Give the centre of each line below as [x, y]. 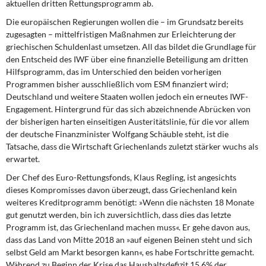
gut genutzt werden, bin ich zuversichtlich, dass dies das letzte [118, 215]
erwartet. [23, 159]
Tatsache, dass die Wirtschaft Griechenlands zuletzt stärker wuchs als [132, 146]
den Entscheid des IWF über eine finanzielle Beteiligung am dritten [127, 59]
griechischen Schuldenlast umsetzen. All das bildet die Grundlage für [131, 47]
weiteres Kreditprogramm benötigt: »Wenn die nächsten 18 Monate [130, 202]
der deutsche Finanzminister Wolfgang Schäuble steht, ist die [117, 134]
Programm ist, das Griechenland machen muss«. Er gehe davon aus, [128, 227]
